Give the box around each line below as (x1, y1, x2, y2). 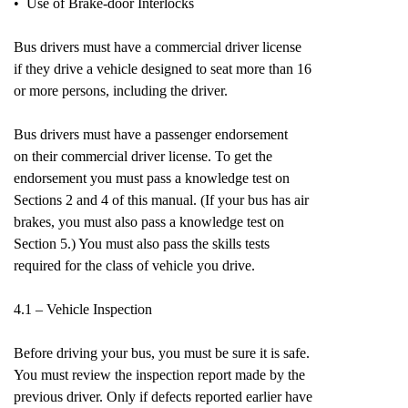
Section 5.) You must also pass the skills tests (14, 236, 270, 251)
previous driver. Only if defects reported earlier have (14, 389, 312, 404)
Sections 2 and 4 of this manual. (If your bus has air (14, 192, 309, 208)
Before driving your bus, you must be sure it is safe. (14, 345, 310, 361)
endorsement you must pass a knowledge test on (14, 170, 290, 186)
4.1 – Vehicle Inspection (14, 301, 152, 317)
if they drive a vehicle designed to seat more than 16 (14, 61, 311, 76)
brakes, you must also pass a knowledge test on (14, 214, 284, 229)
